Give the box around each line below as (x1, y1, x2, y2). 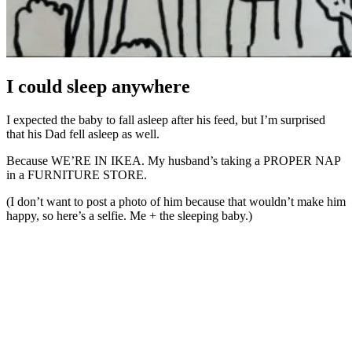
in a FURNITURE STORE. (6, 167, 147, 181)
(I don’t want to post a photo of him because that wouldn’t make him (6, 194, 346, 208)
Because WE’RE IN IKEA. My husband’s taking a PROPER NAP (6, 153, 340, 167)
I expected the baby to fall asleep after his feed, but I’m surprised (6, 112, 325, 126)
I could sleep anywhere (6, 75, 190, 97)
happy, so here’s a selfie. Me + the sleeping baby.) (6, 208, 252, 222)
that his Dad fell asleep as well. (6, 126, 159, 141)
